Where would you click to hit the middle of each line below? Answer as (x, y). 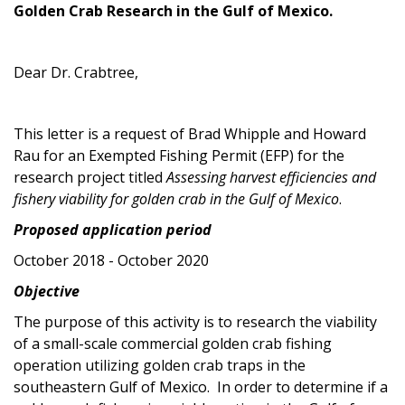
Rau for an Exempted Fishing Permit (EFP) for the (179, 155)
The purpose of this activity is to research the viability (195, 321)
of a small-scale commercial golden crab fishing (173, 343)
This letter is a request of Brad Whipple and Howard (190, 133)
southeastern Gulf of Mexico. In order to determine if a (201, 386)
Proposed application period (113, 229)
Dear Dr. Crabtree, (76, 72)
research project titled (90, 177)
